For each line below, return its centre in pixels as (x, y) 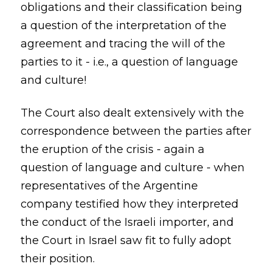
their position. (57, 259)
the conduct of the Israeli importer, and (127, 222)
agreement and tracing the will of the (123, 44)
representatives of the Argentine (109, 186)
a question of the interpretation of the (123, 25)
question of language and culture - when (132, 168)
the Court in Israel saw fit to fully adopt (126, 240)
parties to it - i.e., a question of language (129, 62)
